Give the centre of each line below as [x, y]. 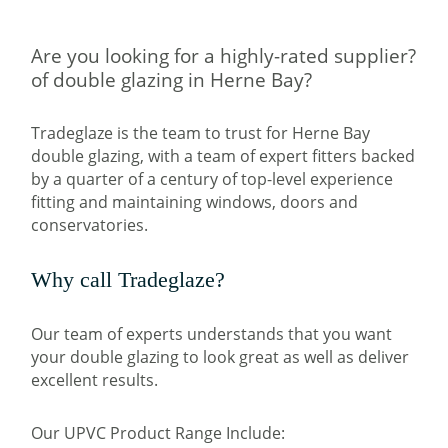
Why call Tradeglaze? [128, 280]
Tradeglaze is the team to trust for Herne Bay [201, 133]
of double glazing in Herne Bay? [172, 80]
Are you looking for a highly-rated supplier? [224, 56]
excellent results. [95, 380]
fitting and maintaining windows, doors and [195, 202]
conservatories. [90, 225]
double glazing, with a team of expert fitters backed [223, 156]
